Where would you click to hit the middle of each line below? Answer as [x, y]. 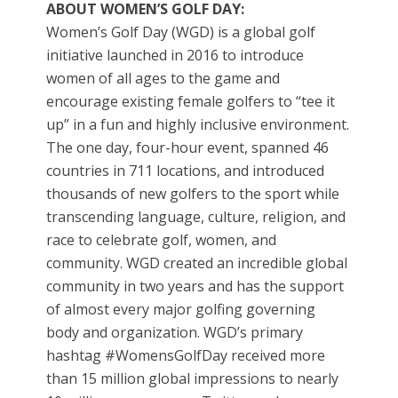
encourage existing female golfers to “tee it [191, 102]
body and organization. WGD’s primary [175, 333]
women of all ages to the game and [163, 79]
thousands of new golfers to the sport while [193, 194]
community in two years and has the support [195, 287]
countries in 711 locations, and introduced [186, 171]
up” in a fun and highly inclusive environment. [198, 125]
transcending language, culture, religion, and [196, 217]
